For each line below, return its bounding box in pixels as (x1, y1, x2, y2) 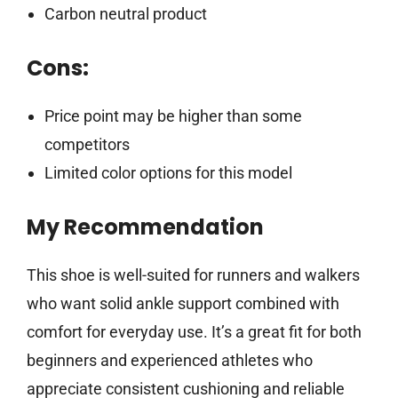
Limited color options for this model (44, 163, 292, 183)
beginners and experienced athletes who (27, 351, 313, 370)
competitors (44, 135, 130, 155)
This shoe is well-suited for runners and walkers (27, 266, 360, 285)
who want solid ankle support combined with (27, 294, 339, 314)
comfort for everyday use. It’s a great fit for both (27, 322, 362, 342)
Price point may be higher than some (44, 107, 302, 126)
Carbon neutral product (44, 4, 207, 24)
